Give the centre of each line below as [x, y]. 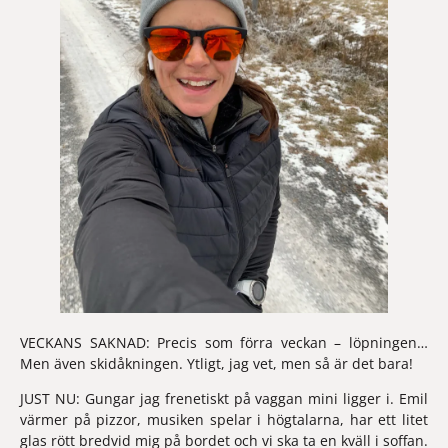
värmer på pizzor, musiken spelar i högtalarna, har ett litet [224, 420]
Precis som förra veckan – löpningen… [293, 342]
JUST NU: [52, 399]
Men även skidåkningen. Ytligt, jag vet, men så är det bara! [216, 363]
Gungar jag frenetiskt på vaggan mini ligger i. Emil [256, 399]
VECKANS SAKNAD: [89, 342]
